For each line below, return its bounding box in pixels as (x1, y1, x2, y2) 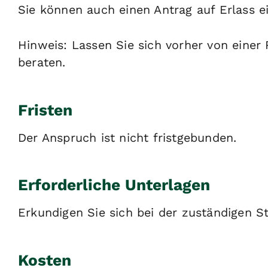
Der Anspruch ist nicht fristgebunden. (18, 130, 237, 145)
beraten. (18, 56, 66, 70)
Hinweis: (18, 38, 68, 53)
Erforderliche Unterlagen (18, 176, 210, 194)
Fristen (18, 101, 72, 120)
